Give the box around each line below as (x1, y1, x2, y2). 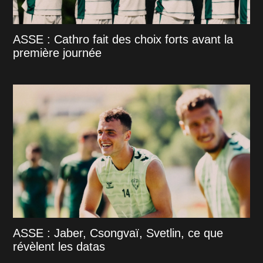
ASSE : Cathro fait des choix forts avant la (13, 32, 234, 46)
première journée (13, 46, 102, 59)
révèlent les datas (13, 240, 106, 253)
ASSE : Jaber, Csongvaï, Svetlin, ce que (13, 226, 224, 240)
